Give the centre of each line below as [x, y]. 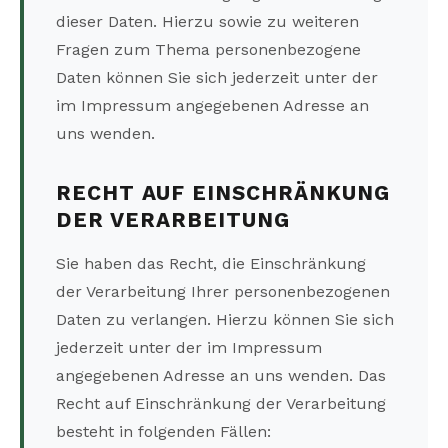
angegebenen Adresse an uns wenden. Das [221, 376]
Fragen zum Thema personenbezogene [208, 50]
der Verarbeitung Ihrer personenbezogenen [223, 292]
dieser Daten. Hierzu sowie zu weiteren [207, 22]
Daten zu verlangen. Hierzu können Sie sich [225, 320]
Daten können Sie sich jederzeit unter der [217, 78]
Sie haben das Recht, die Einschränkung [211, 264]
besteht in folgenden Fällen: [163, 432]
